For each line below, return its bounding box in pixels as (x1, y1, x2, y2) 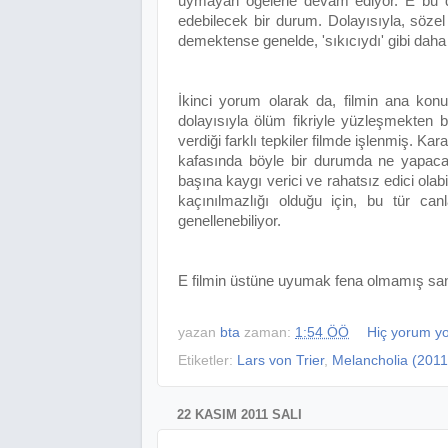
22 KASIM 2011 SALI (177, 407, 302, 423)
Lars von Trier (237, 353, 324, 369)
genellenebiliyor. (178, 212, 281, 229)
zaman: (244, 325, 295, 341)
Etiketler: (178, 353, 237, 369)
